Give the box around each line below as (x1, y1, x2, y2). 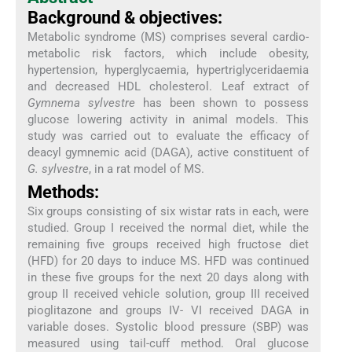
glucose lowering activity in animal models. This (27, 112, 310, 126)
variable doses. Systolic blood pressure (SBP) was (27, 320, 310, 334)
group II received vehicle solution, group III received (27, 287, 310, 301)
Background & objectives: (27, 7, 222, 27)
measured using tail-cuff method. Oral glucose (27, 336, 310, 350)
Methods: (27, 182, 99, 202)
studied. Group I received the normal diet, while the (27, 221, 310, 235)
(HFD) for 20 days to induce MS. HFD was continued (27, 254, 310, 268)
